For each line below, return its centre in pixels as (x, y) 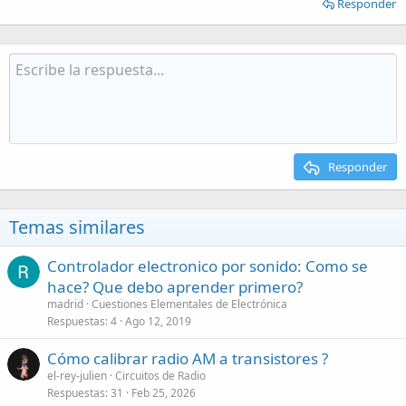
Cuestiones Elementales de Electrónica (189, 304)
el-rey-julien (77, 376)
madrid (65, 304)
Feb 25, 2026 (164, 393)
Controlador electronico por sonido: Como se (208, 266)
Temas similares (77, 227)
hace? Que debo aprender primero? (175, 287)
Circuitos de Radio (160, 376)
